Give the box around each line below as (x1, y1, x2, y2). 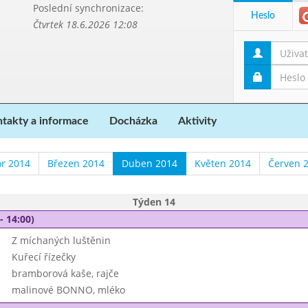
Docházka (109, 115, 157, 126)
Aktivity (178, 115, 217, 126)
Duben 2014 (122, 157, 177, 170)
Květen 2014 (195, 157, 251, 170)
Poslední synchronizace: (32, 1, 144, 14)
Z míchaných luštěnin (11, 234, 111, 247)
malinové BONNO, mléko (11, 283, 125, 296)
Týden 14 (133, 195, 175, 208)
